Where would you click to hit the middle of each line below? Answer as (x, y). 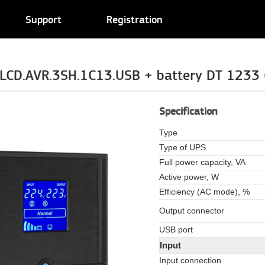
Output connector (192, 211)
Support (43, 20)
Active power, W (189, 177)
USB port (176, 230)
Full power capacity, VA (202, 162)
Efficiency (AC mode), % (204, 192)
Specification (188, 112)
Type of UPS (182, 148)
